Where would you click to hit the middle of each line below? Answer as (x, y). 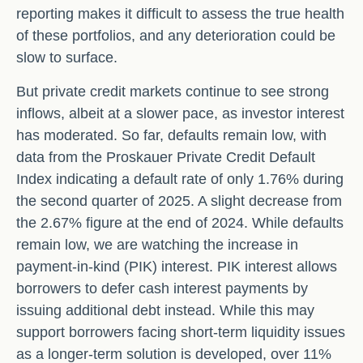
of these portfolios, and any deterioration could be (176, 36)
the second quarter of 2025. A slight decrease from (179, 201)
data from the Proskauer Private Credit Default (166, 158)
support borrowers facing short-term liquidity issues (181, 333)
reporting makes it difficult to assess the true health (180, 14)
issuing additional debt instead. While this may (165, 311)
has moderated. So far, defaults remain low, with (171, 136)
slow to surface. (67, 58)
